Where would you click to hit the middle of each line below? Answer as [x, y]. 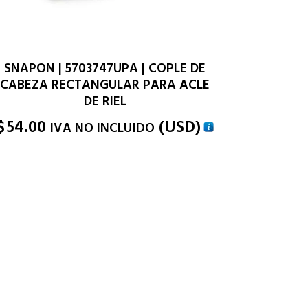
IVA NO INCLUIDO [102, 129]
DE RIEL [105, 102]
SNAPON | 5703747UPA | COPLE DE [105, 69]
